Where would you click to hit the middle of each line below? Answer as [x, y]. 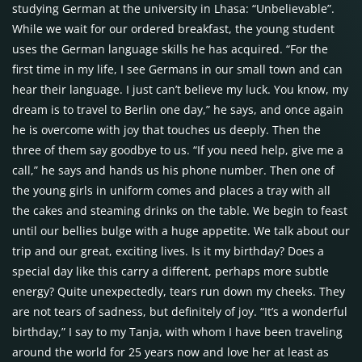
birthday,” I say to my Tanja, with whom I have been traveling [177, 332]
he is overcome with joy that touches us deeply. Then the [166, 130]
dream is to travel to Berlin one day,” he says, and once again [178, 109]
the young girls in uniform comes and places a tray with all [171, 190]
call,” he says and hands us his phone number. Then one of [173, 170]
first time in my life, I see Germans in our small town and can [177, 69]
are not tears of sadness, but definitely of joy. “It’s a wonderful [180, 311]
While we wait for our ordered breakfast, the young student [173, 29]
